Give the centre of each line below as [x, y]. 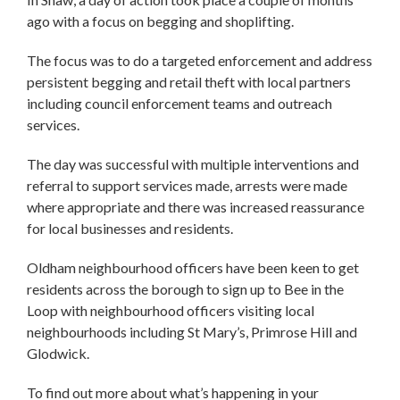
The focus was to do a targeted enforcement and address [200, 60]
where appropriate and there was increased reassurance [196, 206]
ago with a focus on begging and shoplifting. [162, 21]
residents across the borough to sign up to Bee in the [185, 288]
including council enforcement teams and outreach [179, 103]
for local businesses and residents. [131, 228]
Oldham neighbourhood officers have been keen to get [193, 267]
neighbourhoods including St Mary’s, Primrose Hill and [192, 331]
